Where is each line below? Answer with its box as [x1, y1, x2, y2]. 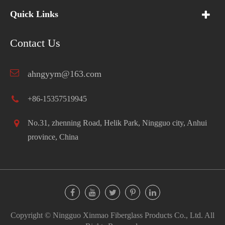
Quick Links [10, 9, 58, 19]
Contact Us [10, 36, 60, 49]
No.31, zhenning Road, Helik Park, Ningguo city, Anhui [28, 118, 207, 127]
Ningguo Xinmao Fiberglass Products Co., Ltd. [53, 210, 203, 219]
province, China [28, 132, 78, 141]
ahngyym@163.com [28, 68, 101, 79]
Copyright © [11, 210, 53, 219]
